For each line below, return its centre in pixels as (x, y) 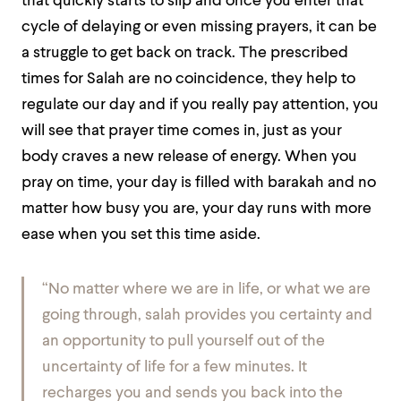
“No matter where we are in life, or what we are (206, 290)
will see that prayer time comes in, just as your (182, 131)
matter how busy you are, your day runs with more (196, 209)
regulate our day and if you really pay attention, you (200, 105)
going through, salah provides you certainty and (207, 316)
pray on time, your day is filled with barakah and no (199, 183)
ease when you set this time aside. (141, 235)
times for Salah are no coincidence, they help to (188, 79)
